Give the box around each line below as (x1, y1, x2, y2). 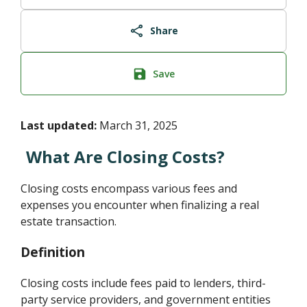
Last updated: (21, 118, 97, 134)
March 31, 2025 (97, 118, 178, 134)
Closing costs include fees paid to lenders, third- (21, 275, 267, 291)
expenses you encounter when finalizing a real (21, 197, 260, 213)
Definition (21, 243, 86, 260)
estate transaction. (21, 214, 117, 230)
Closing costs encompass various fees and (21, 181, 238, 197)
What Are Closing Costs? (26, 145, 225, 169)
